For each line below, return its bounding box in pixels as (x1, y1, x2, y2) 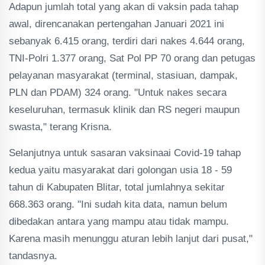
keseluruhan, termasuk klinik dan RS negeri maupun (9, 104, 240, 115)
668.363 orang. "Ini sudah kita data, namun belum (9, 199, 227, 210)
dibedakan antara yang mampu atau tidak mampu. (9, 216, 229, 227)
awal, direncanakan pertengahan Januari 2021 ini (9, 18, 224, 30)
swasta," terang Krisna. (9, 121, 112, 132)
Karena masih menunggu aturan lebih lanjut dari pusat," (9, 233, 253, 244)
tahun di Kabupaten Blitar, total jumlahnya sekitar (9, 182, 225, 193)
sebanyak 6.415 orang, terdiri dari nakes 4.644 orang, (9, 35, 245, 47)
